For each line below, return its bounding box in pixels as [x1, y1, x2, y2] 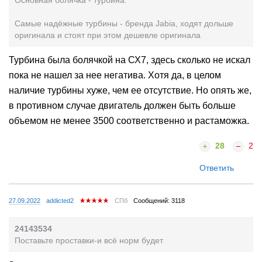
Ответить [199, 163, 234, 173]
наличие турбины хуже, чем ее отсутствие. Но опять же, [9, 85, 251, 96]
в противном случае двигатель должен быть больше [9, 101, 236, 111]
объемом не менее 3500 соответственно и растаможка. [9, 116, 249, 126]
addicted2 [46, 196, 74, 204]
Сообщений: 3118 [133, 196, 185, 204]
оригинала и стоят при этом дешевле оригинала [15, 30, 201, 40]
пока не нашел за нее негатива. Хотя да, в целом [9, 70, 221, 81]
